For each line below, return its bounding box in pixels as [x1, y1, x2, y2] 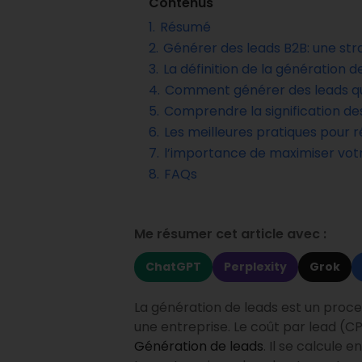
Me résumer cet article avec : [134, 224, 326, 243]
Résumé [160, 17, 211, 36]
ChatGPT [145, 258, 201, 275]
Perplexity [224, 258, 287, 275]
